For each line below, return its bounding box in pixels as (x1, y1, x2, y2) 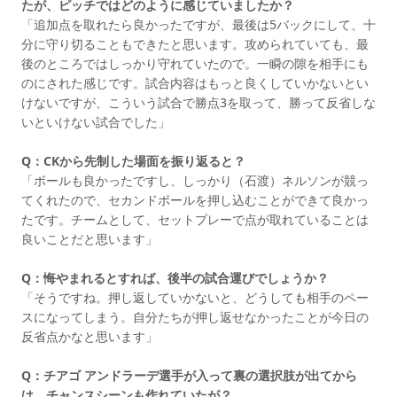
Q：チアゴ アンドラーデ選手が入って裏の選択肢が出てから (21, 366, 357, 384)
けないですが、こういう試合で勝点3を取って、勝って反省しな (21, 93, 376, 111)
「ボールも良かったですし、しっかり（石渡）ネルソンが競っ (21, 171, 369, 189)
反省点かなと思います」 (21, 327, 158, 345)
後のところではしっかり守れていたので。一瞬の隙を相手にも (21, 54, 369, 72)
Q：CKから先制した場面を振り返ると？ (21, 152, 245, 169)
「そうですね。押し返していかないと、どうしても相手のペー (21, 288, 369, 306)
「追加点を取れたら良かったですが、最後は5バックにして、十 (21, 15, 376, 33)
